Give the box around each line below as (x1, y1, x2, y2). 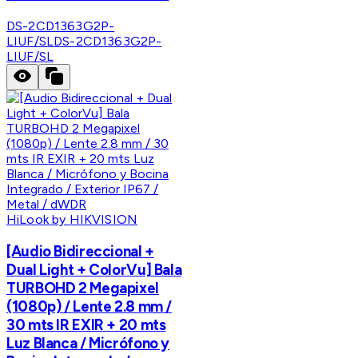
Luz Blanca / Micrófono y (6, 333, 170, 352)
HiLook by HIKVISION (6, 211, 138, 227)
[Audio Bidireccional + (6, 241, 154, 261)
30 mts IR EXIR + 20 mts (6, 315, 166, 334)
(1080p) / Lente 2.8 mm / (6, 296, 173, 316)
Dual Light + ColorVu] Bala (6, 260, 182, 279)
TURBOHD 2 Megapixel (6, 278, 159, 297)
